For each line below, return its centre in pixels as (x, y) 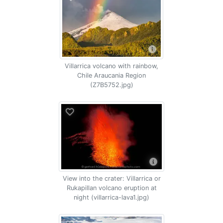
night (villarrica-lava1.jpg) (111, 197)
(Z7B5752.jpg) (111, 85)
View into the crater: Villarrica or (111, 178)
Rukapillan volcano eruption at (111, 188)
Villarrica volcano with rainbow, (111, 66)
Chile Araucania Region (111, 75)
